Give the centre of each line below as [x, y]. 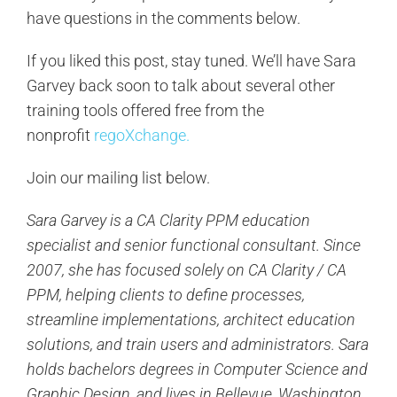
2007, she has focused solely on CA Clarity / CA [186, 270]
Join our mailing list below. [118, 178]
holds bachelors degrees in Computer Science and [197, 370]
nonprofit [60, 136]
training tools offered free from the [145, 111]
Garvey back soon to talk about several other [180, 86]
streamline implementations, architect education [191, 320]
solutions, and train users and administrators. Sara [197, 345]
